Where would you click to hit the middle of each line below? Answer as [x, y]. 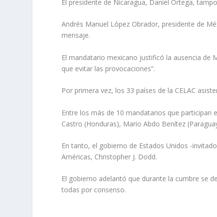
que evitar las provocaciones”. [108, 68]
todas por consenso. [94, 190]
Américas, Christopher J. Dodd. [109, 156]
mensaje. [76, 35]
